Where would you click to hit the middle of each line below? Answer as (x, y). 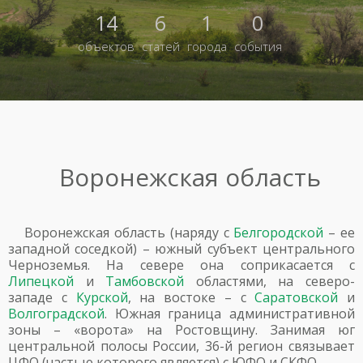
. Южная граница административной (230, 314)
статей (160, 46)
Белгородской (279, 233)
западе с (42, 297)
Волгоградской (56, 314)
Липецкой (41, 281)
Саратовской (297, 297)
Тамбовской (145, 281)
